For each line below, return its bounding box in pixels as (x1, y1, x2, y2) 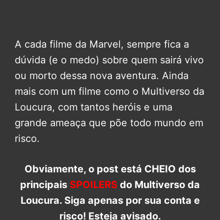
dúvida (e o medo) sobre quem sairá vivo (15, 54, 204, 66)
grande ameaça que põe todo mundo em (15, 116, 203, 129)
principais (20, 178, 70, 191)
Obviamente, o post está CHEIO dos (24, 163, 196, 175)
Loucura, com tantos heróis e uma (15, 101, 172, 113)
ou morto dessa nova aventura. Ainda (15, 69, 189, 82)
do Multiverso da (117, 178, 200, 191)
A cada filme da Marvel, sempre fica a (15, 38, 189, 50)
